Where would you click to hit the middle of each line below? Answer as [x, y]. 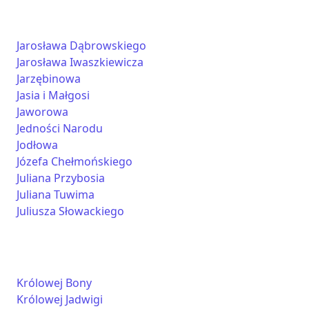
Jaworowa [42, 112]
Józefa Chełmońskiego [74, 161]
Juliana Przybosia [61, 178]
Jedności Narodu [60, 128]
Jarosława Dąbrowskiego [81, 46]
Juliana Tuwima [56, 195]
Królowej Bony [54, 283]
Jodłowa [37, 145]
